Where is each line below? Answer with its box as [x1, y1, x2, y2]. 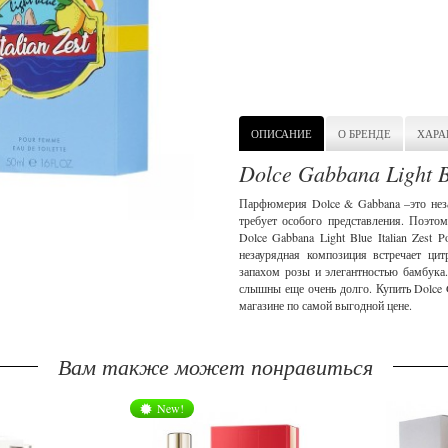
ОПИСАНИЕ [251, 126, 312, 141]
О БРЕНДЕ [338, 126, 391, 141]
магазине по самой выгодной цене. [239, 297, 412, 313]
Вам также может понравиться [57, 351, 373, 381]
